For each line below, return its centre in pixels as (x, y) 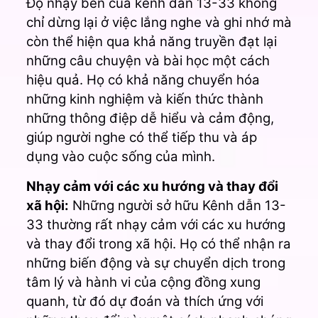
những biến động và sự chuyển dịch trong (155, 263)
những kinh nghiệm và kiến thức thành (144, 99)
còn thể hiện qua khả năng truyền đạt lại (151, 41)
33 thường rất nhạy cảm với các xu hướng (155, 224)
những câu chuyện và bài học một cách (148, 60)
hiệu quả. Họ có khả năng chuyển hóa (143, 79)
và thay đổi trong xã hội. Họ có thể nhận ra (158, 243)
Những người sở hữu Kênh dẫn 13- (177, 205)
